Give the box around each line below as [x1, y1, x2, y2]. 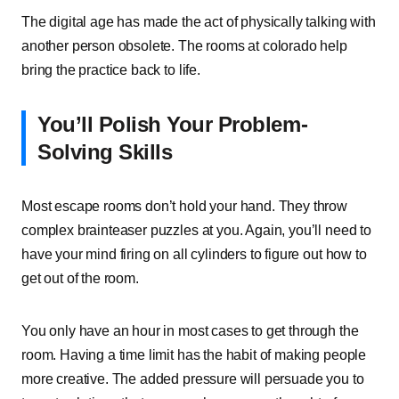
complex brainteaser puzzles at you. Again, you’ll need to [21, 223, 371, 238]
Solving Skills [37, 140, 173, 164]
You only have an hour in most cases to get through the [21, 323, 359, 338]
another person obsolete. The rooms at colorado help [21, 38, 347, 53]
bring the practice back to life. [21, 62, 200, 77]
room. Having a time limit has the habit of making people [21, 347, 367, 362]
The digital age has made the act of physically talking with [21, 14, 376, 29]
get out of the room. [21, 271, 139, 286]
